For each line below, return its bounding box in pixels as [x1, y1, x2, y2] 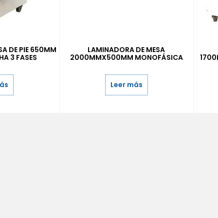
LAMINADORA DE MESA [88, 44, 165, 54]
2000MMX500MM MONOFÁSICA [70, 52, 183, 62]
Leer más [110, 79, 143, 90]
